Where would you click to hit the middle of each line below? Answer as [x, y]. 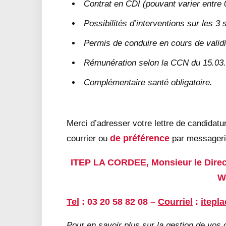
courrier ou [88, 138]
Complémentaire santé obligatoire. [148, 82]
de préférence [140, 138]
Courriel [175, 202]
